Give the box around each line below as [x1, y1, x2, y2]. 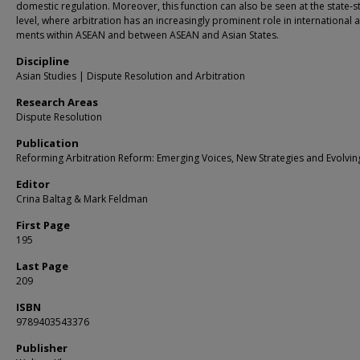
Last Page [16, 259, 68, 273]
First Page [16, 218, 70, 232]
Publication [16, 136, 79, 150]
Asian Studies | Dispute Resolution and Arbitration [16, 69, 245, 83]
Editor [16, 177, 50, 191]
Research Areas [16, 95, 98, 109]
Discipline [16, 54, 69, 68]
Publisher [16, 341, 67, 355]
